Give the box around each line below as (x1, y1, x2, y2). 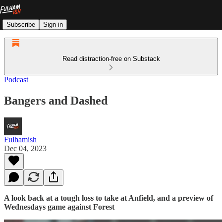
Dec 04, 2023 (4, 144, 47, 153)
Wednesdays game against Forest (4, 202, 114, 211)
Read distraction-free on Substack (62, 55, 160, 62)
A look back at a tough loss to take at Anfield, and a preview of (4, 193, 213, 202)
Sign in (43, 20, 63, 28)
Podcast (4, 75, 28, 84)
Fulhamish (4, 135, 37, 144)
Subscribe (6, 20, 35, 28)
